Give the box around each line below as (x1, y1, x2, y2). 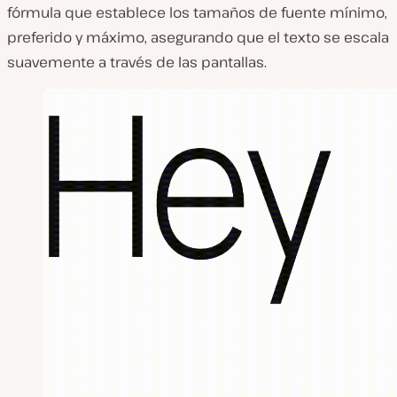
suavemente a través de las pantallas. (7, 52, 267, 72)
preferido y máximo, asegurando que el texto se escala (7, 27, 389, 47)
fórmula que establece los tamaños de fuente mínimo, (7, 3, 387, 22)
